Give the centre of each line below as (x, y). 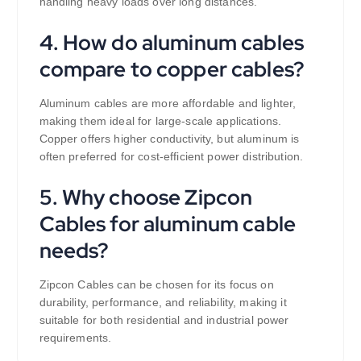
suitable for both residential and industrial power (164, 320)
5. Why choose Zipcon (146, 197)
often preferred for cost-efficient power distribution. (171, 157)
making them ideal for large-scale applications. (160, 121)
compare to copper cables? (172, 69)
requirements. (75, 337)
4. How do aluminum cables (172, 43)
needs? (74, 250)
